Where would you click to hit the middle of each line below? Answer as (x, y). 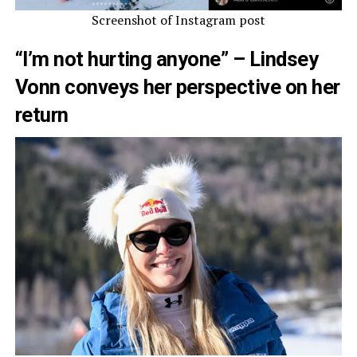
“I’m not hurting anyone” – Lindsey (167, 59)
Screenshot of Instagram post (178, 20)
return (41, 115)
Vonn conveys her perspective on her (177, 87)
